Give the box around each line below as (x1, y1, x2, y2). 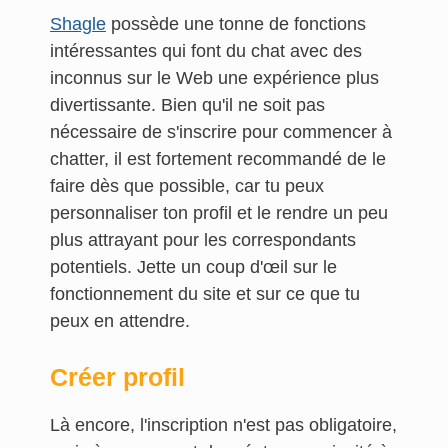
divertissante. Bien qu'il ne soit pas (50, 95, 325, 115)
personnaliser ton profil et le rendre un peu (50, 203, 388, 223)
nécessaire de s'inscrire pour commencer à (50, 122, 392, 142)
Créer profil (50, 363, 185, 391)
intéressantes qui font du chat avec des (50, 41, 362, 61)
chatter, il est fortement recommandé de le (50, 149, 386, 169)
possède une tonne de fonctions (106, 14, 366, 34)
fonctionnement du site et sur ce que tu (50, 284, 360, 304)
